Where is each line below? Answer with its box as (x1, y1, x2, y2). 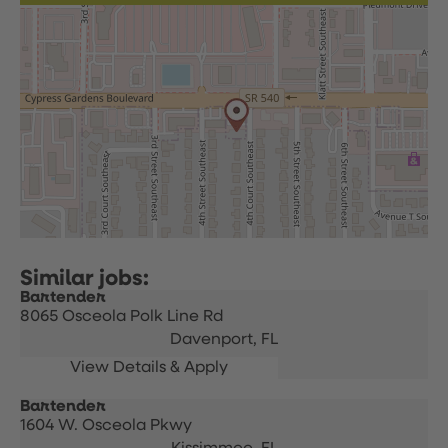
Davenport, (170, 332, 261, 348)
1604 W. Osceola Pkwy (20, 418, 192, 434)
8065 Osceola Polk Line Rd (20, 309, 224, 325)
